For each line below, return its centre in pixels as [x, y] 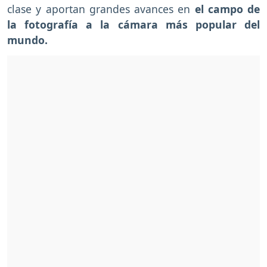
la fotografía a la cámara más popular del [133, 25]
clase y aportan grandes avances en [101, 9]
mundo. [27, 40]
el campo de [227, 9]
